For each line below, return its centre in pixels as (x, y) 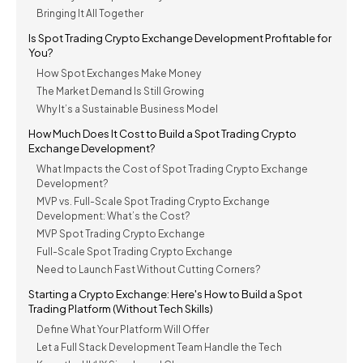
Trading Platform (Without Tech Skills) (121, 308)
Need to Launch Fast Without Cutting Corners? (149, 269)
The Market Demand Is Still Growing (120, 91)
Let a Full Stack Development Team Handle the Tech (159, 347)
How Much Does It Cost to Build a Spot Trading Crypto (162, 133)
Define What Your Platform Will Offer (123, 329)
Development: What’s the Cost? (113, 216)
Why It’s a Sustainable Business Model (127, 109)
